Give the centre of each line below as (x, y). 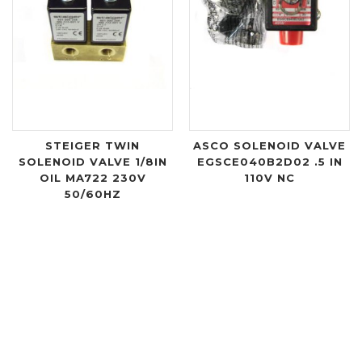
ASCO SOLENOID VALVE (269, 146)
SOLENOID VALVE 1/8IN (93, 162)
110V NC (269, 178)
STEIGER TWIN (93, 146)
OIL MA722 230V (93, 178)
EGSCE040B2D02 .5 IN (269, 162)
